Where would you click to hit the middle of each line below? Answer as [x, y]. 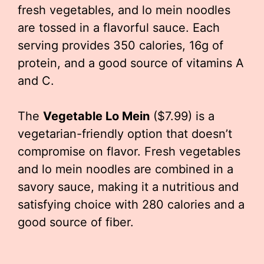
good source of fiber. [76, 222]
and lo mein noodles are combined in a [126, 169]
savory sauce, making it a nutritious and [128, 187]
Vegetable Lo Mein [96, 116]
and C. [36, 81]
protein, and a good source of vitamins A [131, 63]
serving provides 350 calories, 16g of [121, 45]
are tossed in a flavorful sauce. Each [119, 28]
